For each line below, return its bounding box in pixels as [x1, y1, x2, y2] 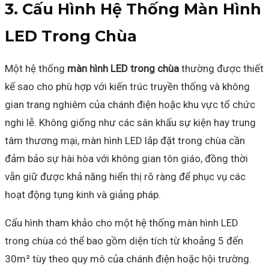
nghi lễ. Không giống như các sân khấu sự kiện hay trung [5, 116, 256, 128]
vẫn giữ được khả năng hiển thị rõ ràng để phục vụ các [5, 170, 246, 183]
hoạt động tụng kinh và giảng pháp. [5, 188, 161, 201]
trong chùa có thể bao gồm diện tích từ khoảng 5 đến [5, 234, 243, 247]
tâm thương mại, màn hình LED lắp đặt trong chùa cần [5, 134, 245, 147]
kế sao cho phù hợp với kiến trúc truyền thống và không [5, 80, 250, 92]
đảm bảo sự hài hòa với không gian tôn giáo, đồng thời [5, 152, 248, 165]
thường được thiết [179, 62, 264, 74]
